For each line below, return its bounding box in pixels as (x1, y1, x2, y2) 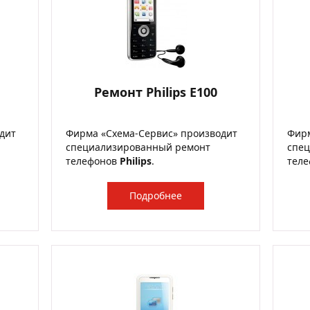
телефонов (66, 154, 120, 167)
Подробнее (129, 189, 182, 202)
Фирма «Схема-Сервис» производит (66, 127, 237, 140)
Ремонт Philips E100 (94, 84, 217, 100)
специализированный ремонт (66, 140, 210, 154)
